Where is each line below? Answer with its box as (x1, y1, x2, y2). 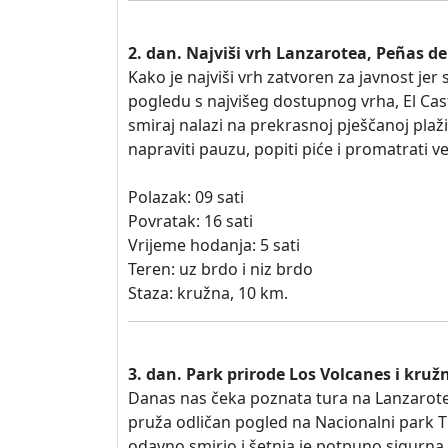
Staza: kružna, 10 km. (128, 282, 288, 304)
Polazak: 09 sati (128, 186, 244, 208)
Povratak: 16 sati (128, 210, 253, 232)
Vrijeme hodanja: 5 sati (128, 234, 300, 256)
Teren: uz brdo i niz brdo (128, 258, 313, 280)
